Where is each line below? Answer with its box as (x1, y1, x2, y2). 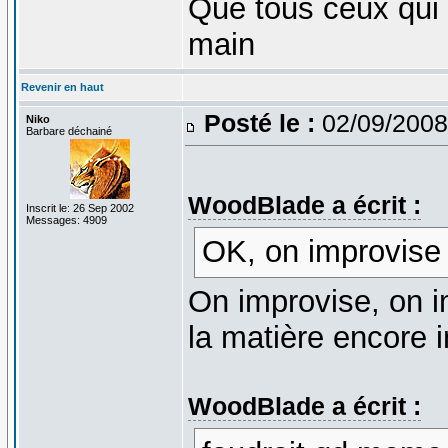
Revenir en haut (20, 80, 104, 93)
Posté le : (203, 108, 315, 137)
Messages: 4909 (25, 213, 107, 226)
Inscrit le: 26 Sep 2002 (25, 201, 134, 214)
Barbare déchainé (25, 124, 112, 137)
